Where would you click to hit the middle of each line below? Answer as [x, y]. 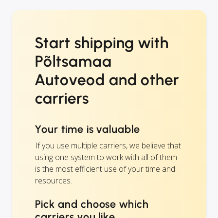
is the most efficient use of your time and [105, 169]
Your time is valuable [88, 129]
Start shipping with [102, 43]
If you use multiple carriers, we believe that [108, 146]
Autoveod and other [107, 80]
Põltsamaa [73, 62]
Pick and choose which [92, 204]
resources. [54, 181]
